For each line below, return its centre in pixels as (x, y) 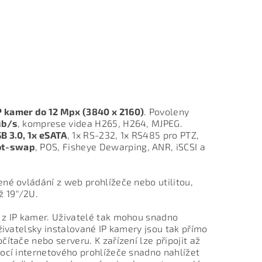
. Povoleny (167, 112)
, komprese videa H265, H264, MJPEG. (100, 123)
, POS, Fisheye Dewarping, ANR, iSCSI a (120, 147)
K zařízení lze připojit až (147, 240)
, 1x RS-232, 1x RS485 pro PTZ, (133, 135)
